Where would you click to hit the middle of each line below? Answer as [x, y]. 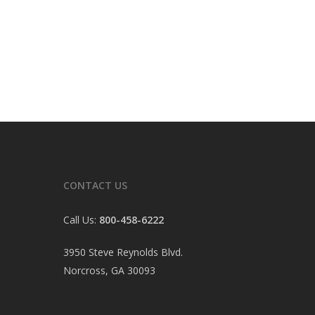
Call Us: [81, 220]
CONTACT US [95, 185]
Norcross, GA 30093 [109, 270]
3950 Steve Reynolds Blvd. [123, 252]
